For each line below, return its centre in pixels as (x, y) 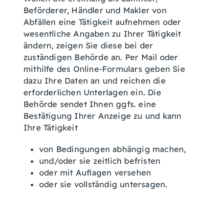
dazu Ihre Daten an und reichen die (95, 81)
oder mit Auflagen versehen (95, 173)
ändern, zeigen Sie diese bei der (88, 45)
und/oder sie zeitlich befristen (100, 161)
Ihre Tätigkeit (51, 128)
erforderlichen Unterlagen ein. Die (92, 92)
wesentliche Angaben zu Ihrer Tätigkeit (102, 34)
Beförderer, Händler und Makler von (95, 10)
